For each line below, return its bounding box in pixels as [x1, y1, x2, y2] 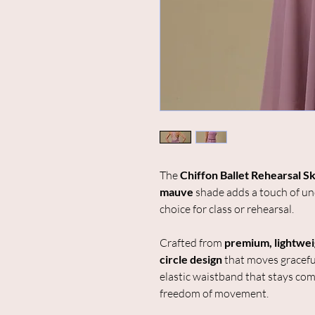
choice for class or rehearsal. [160, 202, 294, 217]
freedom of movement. [160, 286, 269, 301]
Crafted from [160, 236, 224, 250]
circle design [160, 252, 222, 266]
